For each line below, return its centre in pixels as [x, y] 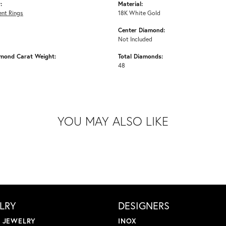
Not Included [135, 39]
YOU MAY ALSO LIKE [113, 121]
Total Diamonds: [140, 56]
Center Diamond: [142, 30]
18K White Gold [139, 13]
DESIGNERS [144, 206]
